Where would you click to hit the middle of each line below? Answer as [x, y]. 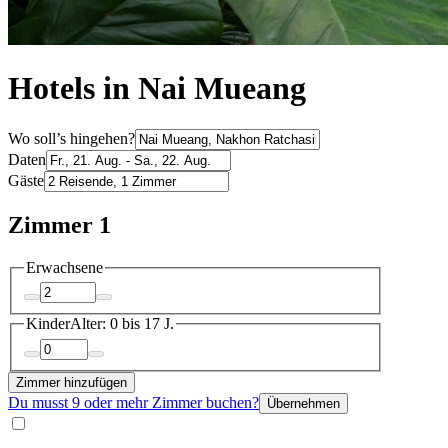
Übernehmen [303, 403]
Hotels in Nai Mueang [157, 88]
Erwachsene [64, 267]
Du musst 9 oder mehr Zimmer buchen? [133, 402]
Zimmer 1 [59, 224]
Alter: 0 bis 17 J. [122, 324]
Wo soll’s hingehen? [71, 138]
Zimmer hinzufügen [71, 382]
